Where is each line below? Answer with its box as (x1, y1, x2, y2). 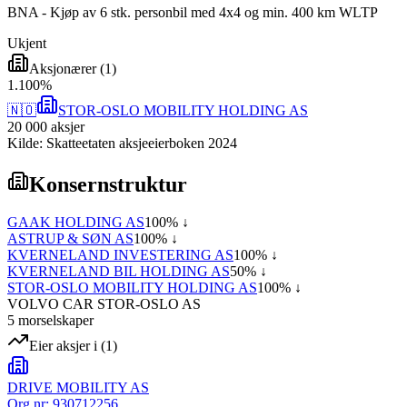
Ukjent (7, 35, 46, 51)
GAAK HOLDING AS (7, 214, 144, 231)
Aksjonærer (29, 60, 96, 76)
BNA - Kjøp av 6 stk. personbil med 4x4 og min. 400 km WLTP (7, 4, 378, 20)
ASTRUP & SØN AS (7, 231, 134, 247)
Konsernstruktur (29, 172, 187, 196)
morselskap (15, 313, 83, 329)
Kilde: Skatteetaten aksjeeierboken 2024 (7, 134, 237, 151)
